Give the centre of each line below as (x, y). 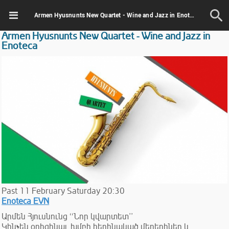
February (49, 191)
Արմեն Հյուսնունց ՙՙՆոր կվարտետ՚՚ (67, 216)
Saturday (84, 191)
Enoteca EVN (26, 201)
